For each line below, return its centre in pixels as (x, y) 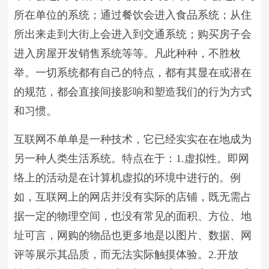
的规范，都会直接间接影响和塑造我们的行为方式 (133, 92)
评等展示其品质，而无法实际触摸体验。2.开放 (126, 255)
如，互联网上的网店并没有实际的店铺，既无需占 (133, 197)
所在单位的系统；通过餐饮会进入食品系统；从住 (133, 15)
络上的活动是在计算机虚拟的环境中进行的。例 (128, 178)
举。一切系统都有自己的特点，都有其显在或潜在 (133, 73)
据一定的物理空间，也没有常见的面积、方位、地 (133, 216)
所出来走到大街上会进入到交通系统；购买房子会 (133, 34)
